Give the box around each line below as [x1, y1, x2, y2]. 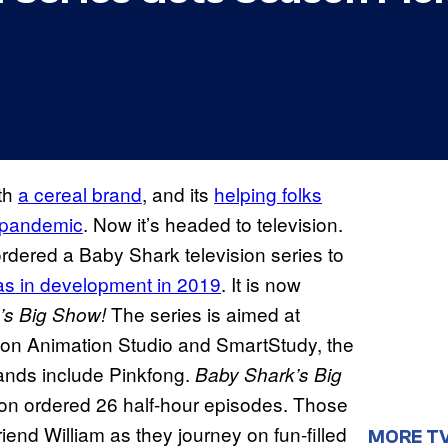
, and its [142, 180, 214, 208]
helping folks [214, 180, 322, 208]
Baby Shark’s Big [195, 361, 342, 388]
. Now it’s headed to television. [83, 210, 343, 238]
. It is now [221, 270, 301, 298]
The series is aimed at [106, 300, 300, 328]
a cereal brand [18, 180, 142, 208]
